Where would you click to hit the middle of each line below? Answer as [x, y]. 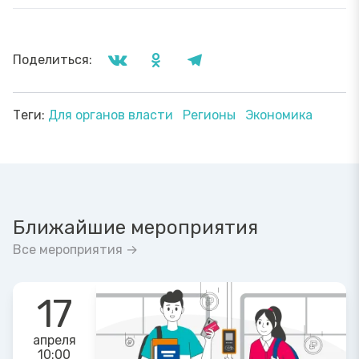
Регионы [211, 115]
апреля [54, 341]
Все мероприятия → [75, 250]
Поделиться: [52, 60]
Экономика [279, 115]
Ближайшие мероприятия [135, 228]
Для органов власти [112, 115]
